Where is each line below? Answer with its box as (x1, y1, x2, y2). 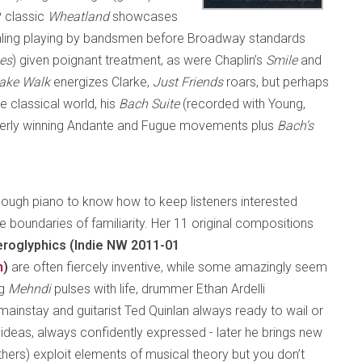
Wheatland (48, 9, 109, 24)
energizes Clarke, (53, 74, 153, 90)
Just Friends (153, 74, 226, 90)
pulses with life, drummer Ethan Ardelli (54, 281, 265, 297)
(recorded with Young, (183, 96, 305, 112)
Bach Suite (119, 96, 183, 112)
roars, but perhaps (226, 74, 329, 90)
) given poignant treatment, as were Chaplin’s (12, 53, 266, 68)
